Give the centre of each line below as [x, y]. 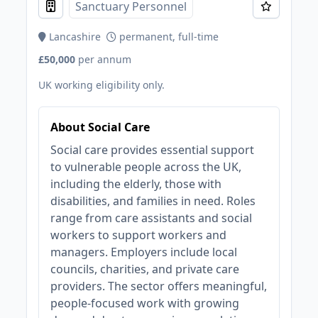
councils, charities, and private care [145, 269]
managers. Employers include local [144, 252]
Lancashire [74, 37]
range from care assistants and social [152, 218]
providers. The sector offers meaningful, [159, 286]
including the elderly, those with [136, 184]
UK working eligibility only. [102, 85]
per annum [105, 59]
